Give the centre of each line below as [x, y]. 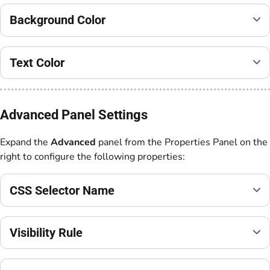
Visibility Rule [46, 233]
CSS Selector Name [62, 190]
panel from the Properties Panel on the [183, 143]
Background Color [58, 20]
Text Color [37, 62]
